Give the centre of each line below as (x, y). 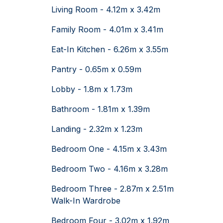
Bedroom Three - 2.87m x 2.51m (112, 188)
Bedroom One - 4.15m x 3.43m (109, 149)
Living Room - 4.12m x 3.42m (106, 9)
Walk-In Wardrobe (86, 200)
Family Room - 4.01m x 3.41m (107, 29)
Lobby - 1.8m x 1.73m (92, 89)
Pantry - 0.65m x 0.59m (96, 69)
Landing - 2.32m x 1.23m (97, 129)
